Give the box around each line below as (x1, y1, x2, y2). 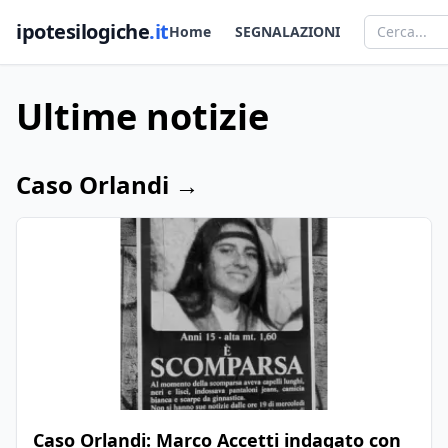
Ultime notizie (16, 92, 269, 141)
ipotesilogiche (16, 18, 149, 45)
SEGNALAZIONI (234, 22, 340, 41)
